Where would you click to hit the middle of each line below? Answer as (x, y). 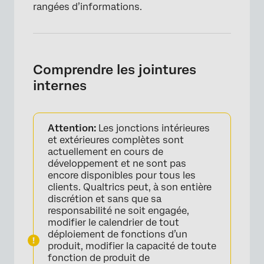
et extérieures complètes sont (116, 140)
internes (60, 85)
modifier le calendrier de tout (113, 222)
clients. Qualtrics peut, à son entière (130, 187)
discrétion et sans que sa (105, 199)
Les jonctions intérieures (153, 128)
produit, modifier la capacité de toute (132, 246)
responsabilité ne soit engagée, (118, 210)
